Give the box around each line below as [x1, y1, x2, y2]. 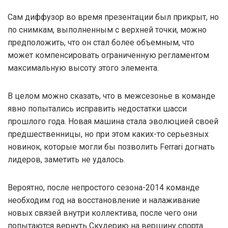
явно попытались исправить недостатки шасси [8, 103, 187, 113]
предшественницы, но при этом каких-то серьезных [8, 129, 209, 139]
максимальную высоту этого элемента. [8, 63, 159, 73]
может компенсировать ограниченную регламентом [8, 50, 209, 60]
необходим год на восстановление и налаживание [8, 195, 200, 205]
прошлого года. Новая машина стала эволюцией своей [8, 116, 218, 126]
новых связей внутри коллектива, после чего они [8, 208, 197, 218]
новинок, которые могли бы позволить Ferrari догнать [8, 141, 215, 152]
